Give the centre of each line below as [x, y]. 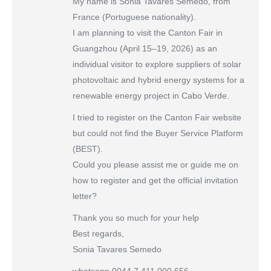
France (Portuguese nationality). [134, 17]
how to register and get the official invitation [155, 181]
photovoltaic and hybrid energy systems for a [158, 80]
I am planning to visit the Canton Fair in [148, 33]
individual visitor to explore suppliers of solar [157, 64]
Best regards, [98, 234]
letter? [85, 196]
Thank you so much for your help [136, 218]
